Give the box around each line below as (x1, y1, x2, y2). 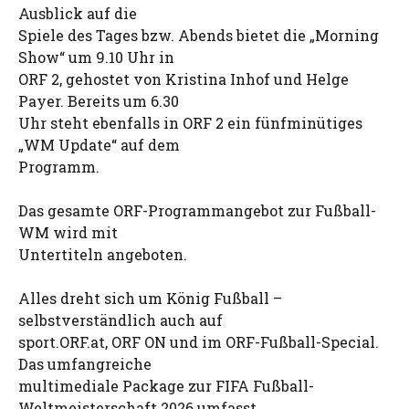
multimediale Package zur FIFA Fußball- (18, 376, 314, 395)
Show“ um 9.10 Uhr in (18, 47, 174, 67)
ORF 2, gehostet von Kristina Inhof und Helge (18, 69, 349, 89)
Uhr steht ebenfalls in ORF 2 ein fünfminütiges (18, 113, 362, 132)
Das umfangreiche (18, 354, 152, 373)
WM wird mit (18, 223, 118, 242)
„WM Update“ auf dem (18, 135, 180, 154)
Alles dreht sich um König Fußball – (18, 288, 282, 308)
